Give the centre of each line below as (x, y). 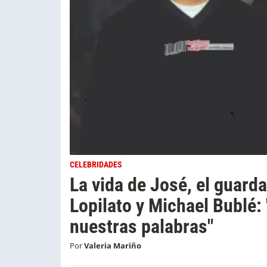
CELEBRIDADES (96, 165)
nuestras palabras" (142, 227)
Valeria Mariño (113, 246)
